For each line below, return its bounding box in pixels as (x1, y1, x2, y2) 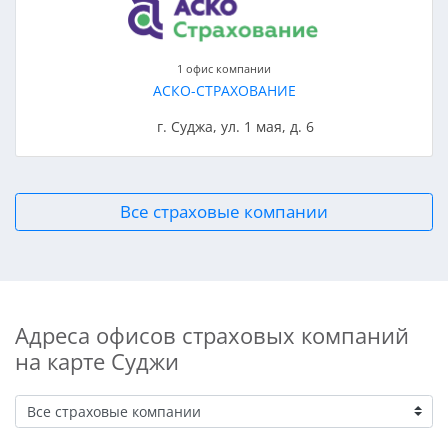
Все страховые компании (120, 200, 328, 224)
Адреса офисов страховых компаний (15, 319, 409, 351)
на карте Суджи (15, 345, 179, 377)
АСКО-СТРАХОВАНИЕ (152, 81, 296, 101)
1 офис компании (177, 61, 271, 77)
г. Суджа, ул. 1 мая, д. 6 (157, 117, 315, 137)
